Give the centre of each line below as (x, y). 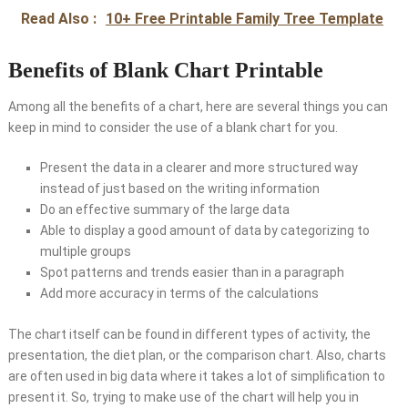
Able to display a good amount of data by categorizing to (204, 231)
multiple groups (85, 252)
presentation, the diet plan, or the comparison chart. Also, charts (197, 356)
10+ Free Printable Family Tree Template (244, 19)
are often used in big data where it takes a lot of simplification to (196, 377)
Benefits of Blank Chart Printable (165, 71)
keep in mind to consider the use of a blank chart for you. (173, 128)
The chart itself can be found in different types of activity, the (189, 335)
